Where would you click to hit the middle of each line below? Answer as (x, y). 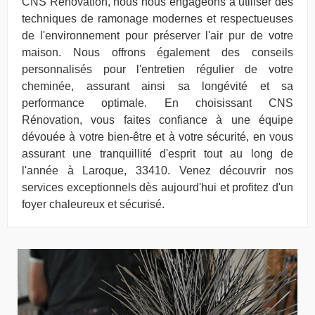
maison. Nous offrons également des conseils (157, 53)
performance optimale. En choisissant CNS (157, 103)
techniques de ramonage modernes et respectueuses (157, 19)
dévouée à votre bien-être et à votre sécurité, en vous (157, 137)
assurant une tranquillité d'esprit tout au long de (157, 154)
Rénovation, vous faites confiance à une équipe (157, 120)
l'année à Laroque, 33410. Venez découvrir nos (157, 171)
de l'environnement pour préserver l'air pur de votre (157, 36)
